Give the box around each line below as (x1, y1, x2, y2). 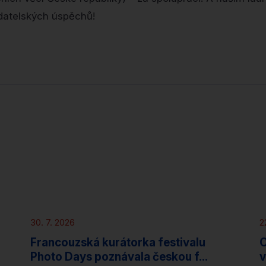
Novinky (42, 188, 75, 197)
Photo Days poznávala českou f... (30, 250, 208, 264)
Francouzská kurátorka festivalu (30, 236, 205, 249)
